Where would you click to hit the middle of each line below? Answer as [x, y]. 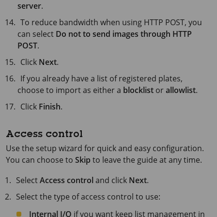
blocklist [138, 90]
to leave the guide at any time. [146, 160]
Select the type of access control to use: [88, 196]
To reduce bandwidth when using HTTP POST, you [111, 22]
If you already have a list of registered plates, [102, 78]
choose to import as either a [70, 90]
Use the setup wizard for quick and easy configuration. [105, 148]
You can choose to [40, 160]
